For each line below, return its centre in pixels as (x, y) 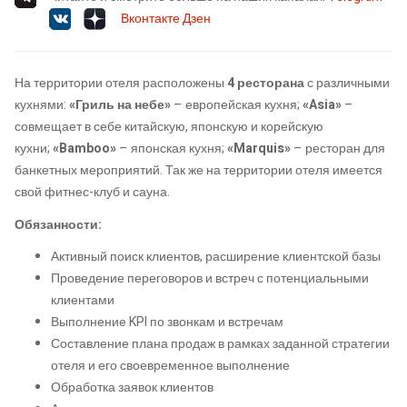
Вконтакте (150, 19)
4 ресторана (266, 84)
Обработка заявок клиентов (132, 388)
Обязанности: (58, 224)
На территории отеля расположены (121, 84)
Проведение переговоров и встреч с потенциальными (210, 279)
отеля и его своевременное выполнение (170, 366)
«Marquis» (259, 149)
